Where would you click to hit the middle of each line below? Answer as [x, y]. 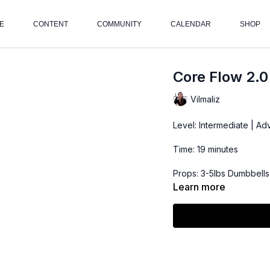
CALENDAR [190, 24]
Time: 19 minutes [206, 149]
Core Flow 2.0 [221, 77]
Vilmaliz [206, 99]
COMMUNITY [119, 24]
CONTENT [50, 24]
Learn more [199, 187]
